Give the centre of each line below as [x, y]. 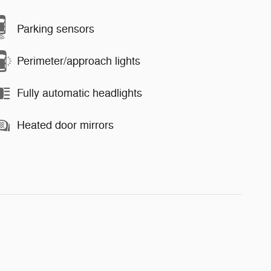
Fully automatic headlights [80, 93]
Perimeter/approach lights [79, 61]
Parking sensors [56, 29]
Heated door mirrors [65, 126]
